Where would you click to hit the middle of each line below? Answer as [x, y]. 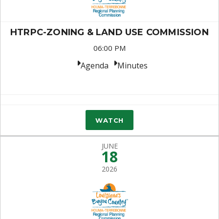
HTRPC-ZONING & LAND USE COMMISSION [109, 32]
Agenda [94, 66]
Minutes [132, 66]
